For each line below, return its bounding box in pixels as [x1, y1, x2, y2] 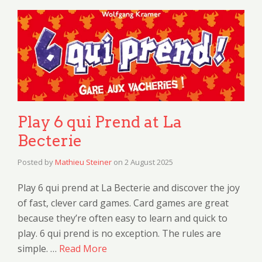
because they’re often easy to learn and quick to [18, 211, 227, 225]
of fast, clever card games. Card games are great [18, 196, 229, 209]
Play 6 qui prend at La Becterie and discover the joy [18, 181, 240, 194]
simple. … [18, 242, 59, 255]
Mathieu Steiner [55, 156, 112, 167]
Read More [59, 242, 107, 255]
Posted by [18, 156, 55, 167]
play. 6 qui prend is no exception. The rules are [18, 226, 221, 240]
